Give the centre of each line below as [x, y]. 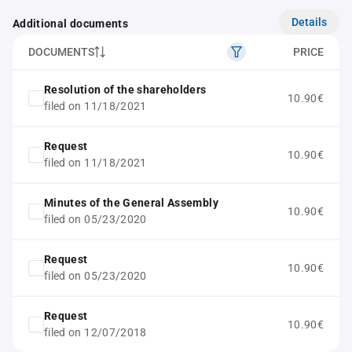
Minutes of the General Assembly [131, 203]
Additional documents [70, 24]
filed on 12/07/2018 [95, 332]
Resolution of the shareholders [125, 90]
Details [309, 22]
